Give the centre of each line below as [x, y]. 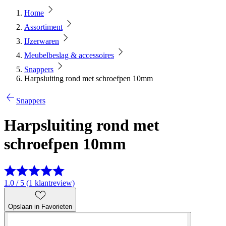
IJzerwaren [42, 41]
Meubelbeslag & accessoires [69, 55]
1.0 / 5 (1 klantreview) [39, 183]
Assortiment [43, 27]
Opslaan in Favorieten [40, 206]
